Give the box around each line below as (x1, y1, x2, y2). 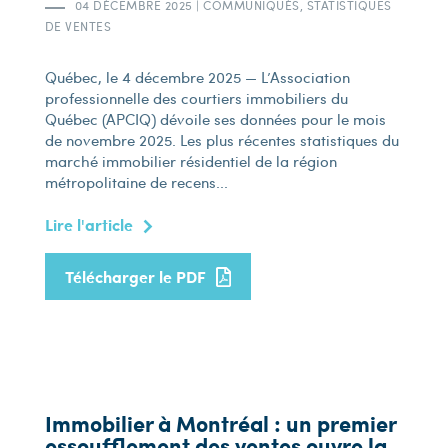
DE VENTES (44, 18, 112, 34)
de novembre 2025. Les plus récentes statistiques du (44, 130, 399, 150)
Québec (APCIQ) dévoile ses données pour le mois (44, 109, 386, 129)
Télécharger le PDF (64, 265, 206, 288)
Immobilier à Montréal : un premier (44, 408, 396, 439)
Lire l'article (44, 213, 133, 236)
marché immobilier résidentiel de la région (44, 151, 337, 171)
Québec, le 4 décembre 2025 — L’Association (44, 67, 350, 87)
